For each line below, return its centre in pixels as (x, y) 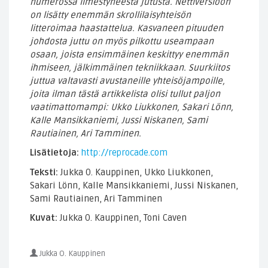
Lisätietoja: (54, 153)
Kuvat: (44, 218)
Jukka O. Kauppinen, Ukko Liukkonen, (135, 172)
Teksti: (44, 172)
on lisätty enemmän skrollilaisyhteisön (110, 15)
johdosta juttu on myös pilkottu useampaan (122, 41)
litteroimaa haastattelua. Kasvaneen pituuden (127, 28)
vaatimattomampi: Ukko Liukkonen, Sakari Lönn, (132, 107)
